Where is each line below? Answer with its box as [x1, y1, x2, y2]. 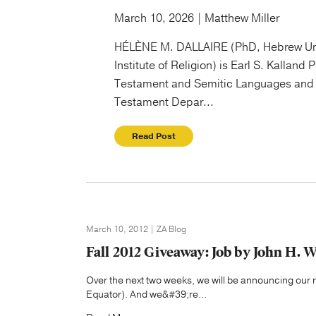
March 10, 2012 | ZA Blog [86, 224, 186, 235]
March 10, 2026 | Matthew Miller [114, 11, 279, 26]
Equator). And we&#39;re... [86, 288, 207, 301]
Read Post [132, 130, 176, 142]
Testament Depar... [114, 95, 214, 110]
